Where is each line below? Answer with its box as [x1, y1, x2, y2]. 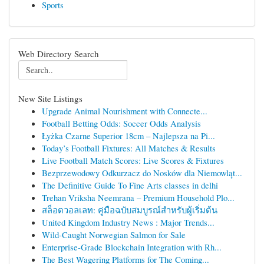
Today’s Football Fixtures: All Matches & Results [42, 142, 216, 154]
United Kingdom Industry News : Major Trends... [42, 216, 214, 228]
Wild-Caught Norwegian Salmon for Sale [42, 229, 186, 240]
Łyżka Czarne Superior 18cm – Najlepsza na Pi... [42, 130, 215, 141]
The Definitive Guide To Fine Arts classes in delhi [42, 179, 218, 191]
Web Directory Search [18, 48, 99, 60]
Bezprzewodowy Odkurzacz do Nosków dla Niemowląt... [42, 167, 242, 179]
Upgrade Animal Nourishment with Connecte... [42, 105, 207, 117]
